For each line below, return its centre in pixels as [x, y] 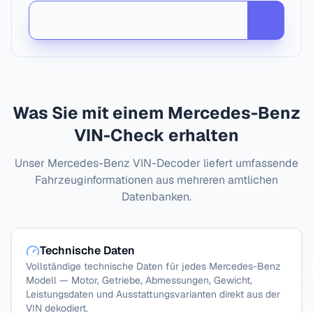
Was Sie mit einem [90, 113]
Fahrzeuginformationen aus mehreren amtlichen [156, 180]
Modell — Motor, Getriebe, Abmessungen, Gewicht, [139, 280]
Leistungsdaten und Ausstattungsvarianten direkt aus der [153, 294]
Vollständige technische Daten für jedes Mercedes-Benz [153, 266]
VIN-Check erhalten [156, 135]
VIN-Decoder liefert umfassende [214, 163]
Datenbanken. [156, 197]
